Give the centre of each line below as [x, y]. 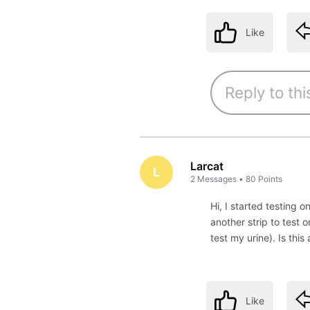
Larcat [207, 166]
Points [271, 179]
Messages [217, 179]
